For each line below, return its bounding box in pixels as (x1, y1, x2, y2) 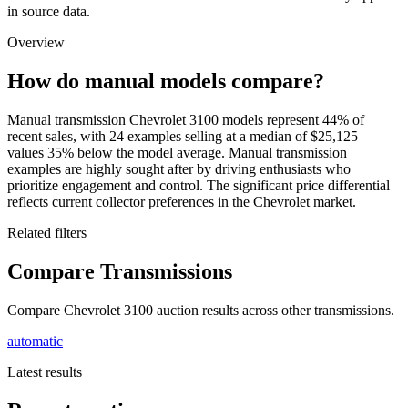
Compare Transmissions (7, 260, 232, 284)
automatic (7, 333, 63, 350)
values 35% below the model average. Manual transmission (7, 145, 347, 161)
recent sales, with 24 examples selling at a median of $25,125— (7, 128, 372, 145)
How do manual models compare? (7, 69, 324, 94)
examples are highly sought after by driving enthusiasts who (7, 161, 351, 178)
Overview (7, 35, 65, 51)
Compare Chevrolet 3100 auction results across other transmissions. (7, 302, 394, 319)
